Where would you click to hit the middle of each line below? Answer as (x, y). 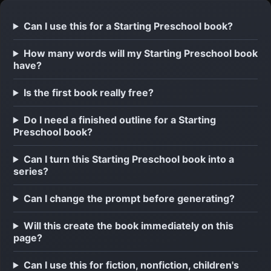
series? (31, 171)
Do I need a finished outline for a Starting (119, 119)
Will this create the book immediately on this (128, 225)
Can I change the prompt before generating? (129, 198)
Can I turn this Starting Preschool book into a (129, 159)
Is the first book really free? (88, 92)
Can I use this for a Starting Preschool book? (128, 26)
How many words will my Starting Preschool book (140, 53)
